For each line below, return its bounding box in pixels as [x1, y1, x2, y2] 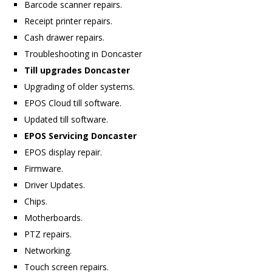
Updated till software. [24, 113, 108, 125]
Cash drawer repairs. [24, 31, 104, 43]
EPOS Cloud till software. [24, 97, 121, 109]
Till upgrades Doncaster [24, 64, 130, 76]
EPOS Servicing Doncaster [24, 129, 137, 141]
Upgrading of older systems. [24, 80, 135, 92]
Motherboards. [24, 211, 83, 223]
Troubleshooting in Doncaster [24, 47, 142, 59]
